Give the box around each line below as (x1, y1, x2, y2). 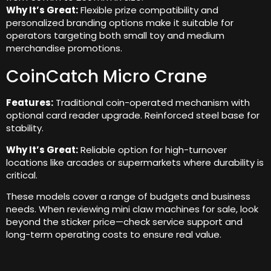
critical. (6, 168, 38, 181)
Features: (6, 96, 53, 109)
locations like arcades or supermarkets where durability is (6, 155, 264, 169)
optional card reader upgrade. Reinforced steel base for (6, 109, 260, 122)
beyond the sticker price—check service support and (6, 215, 243, 228)
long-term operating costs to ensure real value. (6, 227, 221, 241)
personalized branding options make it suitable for (6, 16, 233, 30)
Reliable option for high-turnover (78, 143, 227, 156)
